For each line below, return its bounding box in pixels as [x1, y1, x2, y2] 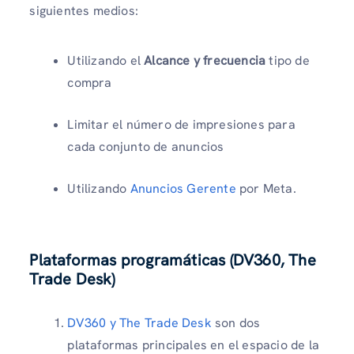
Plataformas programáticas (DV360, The [29, 250, 316, 270]
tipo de [265, 52, 310, 69]
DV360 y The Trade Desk [67, 314, 212, 331]
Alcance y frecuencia [144, 52, 266, 69]
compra [67, 74, 112, 91]
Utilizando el [67, 52, 145, 69]
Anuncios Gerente [130, 180, 236, 197]
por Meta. [235, 180, 296, 197]
